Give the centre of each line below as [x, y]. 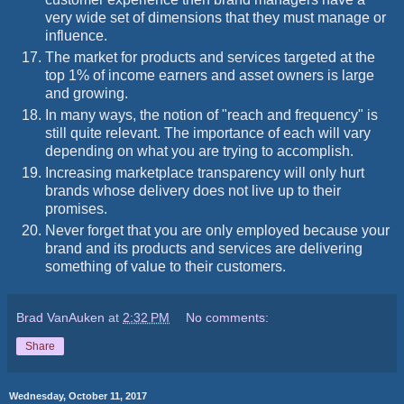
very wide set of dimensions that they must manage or [216, 18]
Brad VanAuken [60, 318]
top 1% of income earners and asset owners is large [210, 76]
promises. [76, 209]
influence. [76, 36]
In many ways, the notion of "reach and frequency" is [211, 115]
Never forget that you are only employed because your [217, 231]
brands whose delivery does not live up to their [193, 191]
